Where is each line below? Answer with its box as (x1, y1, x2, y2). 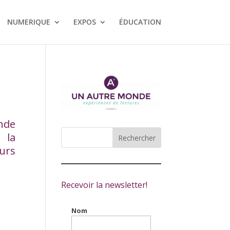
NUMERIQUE (7, 17, 50, 27)
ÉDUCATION (119, 17, 161, 27)
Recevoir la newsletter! (61, 179, 148, 191)
